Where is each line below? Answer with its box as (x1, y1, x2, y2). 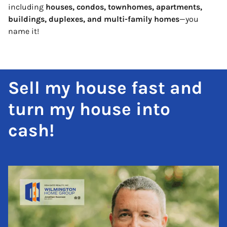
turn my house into (8, 98, 170, 120)
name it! (8, 26, 39, 36)
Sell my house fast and (8, 77, 203, 98)
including (8, 2, 46, 12)
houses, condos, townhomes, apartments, (46, 2, 202, 12)
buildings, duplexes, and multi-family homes (8, 14, 179, 24)
